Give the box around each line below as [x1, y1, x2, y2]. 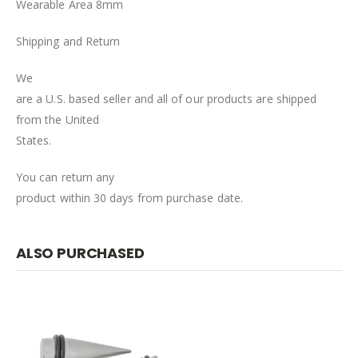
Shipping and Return [16, 33, 121, 49]
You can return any [16, 169, 115, 185]
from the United [16, 111, 100, 127]
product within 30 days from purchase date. [16, 189, 243, 205]
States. [16, 132, 52, 148]
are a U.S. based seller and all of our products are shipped [16, 90, 317, 106]
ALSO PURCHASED [16, 242, 145, 263]
